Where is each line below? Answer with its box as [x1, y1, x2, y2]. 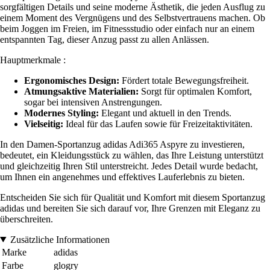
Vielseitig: [24, 118, 63, 129]
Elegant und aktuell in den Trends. [99, 107, 231, 118]
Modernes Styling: [24, 107, 99, 118]
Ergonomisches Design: [24, 75, 119, 86]
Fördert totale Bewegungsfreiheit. [119, 75, 249, 86]
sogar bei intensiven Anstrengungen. [24, 96, 162, 107]
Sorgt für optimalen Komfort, [139, 86, 252, 96]
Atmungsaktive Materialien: [24, 86, 139, 96]
